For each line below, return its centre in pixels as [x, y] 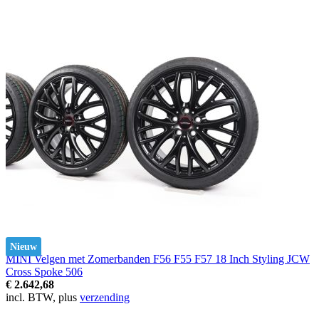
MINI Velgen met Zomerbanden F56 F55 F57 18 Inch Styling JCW [158, 258]
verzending [105, 297]
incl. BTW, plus [43, 297]
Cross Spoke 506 [44, 271]
